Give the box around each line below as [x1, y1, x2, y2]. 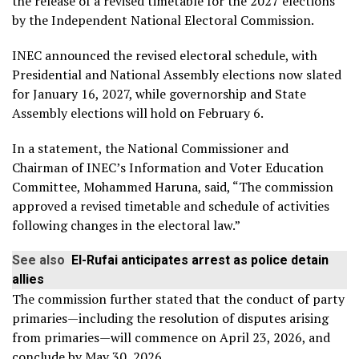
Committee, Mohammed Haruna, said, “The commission [12, 177, 333, 196]
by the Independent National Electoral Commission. [12, 10, 314, 29]
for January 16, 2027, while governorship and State [12, 84, 306, 103]
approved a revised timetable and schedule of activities [12, 196, 329, 215]
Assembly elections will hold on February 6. [12, 103, 264, 122]
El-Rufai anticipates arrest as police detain [71, 252, 329, 268]
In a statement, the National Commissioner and [12, 139, 288, 157]
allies [12, 271, 44, 287]
